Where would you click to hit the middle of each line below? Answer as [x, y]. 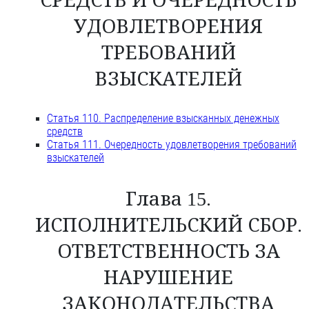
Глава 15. [168, 199]
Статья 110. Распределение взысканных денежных [163, 119]
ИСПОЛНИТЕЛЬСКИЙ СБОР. [168, 226]
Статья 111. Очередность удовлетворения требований [172, 145]
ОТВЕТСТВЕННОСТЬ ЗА [168, 252]
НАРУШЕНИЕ [168, 278]
